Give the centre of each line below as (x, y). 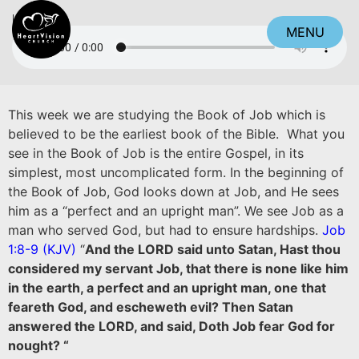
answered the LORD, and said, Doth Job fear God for (171, 326)
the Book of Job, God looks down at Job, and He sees (173, 192)
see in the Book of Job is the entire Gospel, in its (156, 153)
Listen (25, 18)
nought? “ (38, 345)
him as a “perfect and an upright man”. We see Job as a (176, 211)
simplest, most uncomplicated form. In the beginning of (176, 172)
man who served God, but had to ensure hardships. (163, 230)
